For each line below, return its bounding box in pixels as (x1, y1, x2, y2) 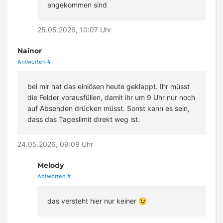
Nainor (17, 46, 42, 56)
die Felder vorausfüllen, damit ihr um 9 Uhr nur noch (27, 93, 195, 102)
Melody (37, 161, 64, 170)
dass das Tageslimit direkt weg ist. (27, 115, 140, 124)
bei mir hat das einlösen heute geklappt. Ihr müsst (27, 82, 190, 91)
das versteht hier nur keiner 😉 (47, 197, 147, 206)
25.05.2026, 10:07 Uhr (37, 25, 111, 34)
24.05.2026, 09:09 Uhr (17, 140, 93, 149)
